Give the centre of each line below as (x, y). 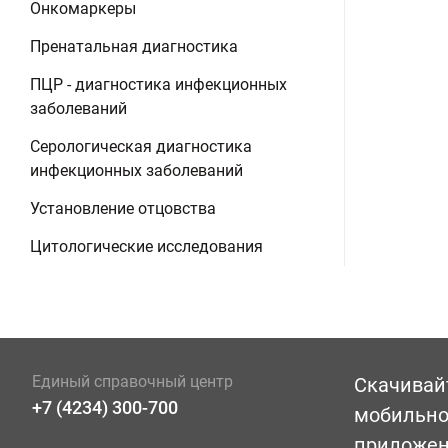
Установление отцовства (123, 208)
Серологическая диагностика (141, 146)
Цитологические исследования (146, 246)
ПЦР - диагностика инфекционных (158, 84)
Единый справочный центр (132, 381)
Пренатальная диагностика (134, 46)
